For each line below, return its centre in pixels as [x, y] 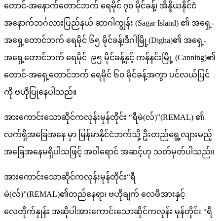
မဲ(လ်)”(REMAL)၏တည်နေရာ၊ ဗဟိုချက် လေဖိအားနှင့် [94, 194]
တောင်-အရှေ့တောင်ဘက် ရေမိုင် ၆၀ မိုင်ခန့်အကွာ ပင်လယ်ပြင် [107, 74]
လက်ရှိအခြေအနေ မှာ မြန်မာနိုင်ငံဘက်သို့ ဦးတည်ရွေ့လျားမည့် [108, 134]
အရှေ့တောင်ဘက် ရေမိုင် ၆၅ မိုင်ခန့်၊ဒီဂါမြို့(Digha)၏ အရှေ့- [105, 40]
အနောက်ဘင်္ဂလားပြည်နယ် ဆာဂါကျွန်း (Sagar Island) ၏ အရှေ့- [109, 23]
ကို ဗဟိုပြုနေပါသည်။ [40, 92]
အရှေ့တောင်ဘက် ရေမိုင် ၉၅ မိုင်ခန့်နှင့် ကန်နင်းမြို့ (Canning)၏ [110, 57]
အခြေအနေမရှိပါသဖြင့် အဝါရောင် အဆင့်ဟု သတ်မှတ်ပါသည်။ [109, 151]
